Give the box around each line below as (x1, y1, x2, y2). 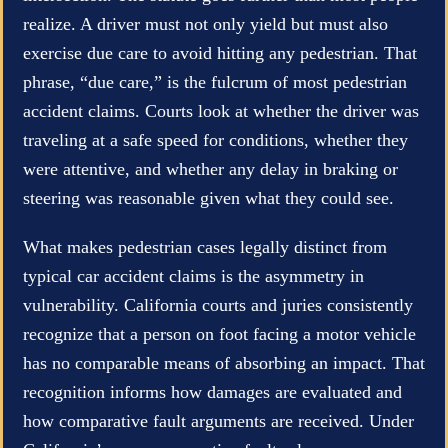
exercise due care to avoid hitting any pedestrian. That (23, 42, 417, 63)
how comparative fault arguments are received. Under (23, 410, 414, 431)
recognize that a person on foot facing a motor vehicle (23, 323, 416, 344)
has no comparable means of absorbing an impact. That (23, 352, 425, 373)
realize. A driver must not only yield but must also (23, 13, 388, 34)
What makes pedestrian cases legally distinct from (23, 236, 387, 257)
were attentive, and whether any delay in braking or (23, 158, 398, 179)
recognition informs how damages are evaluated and (23, 381, 402, 402)
